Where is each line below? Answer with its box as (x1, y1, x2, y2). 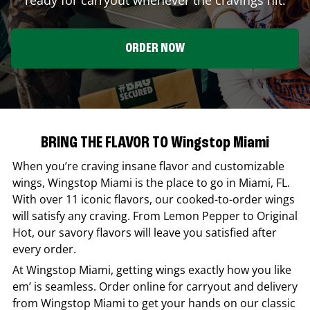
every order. (12, 241, 76, 257)
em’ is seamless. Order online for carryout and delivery (12, 279, 298, 295)
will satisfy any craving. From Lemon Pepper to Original (12, 208, 298, 224)
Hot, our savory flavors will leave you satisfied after (12, 225, 277, 241)
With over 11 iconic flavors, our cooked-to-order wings (12, 192, 295, 208)
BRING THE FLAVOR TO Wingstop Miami (41, 135, 269, 152)
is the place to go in (132, 175, 239, 191)
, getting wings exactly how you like (111, 262, 291, 278)
